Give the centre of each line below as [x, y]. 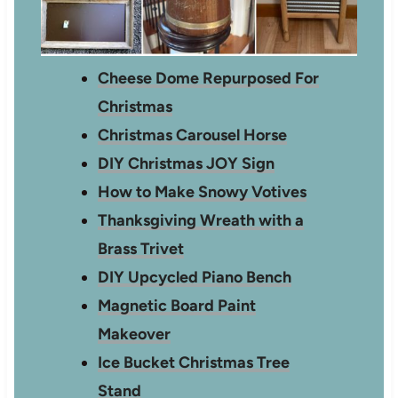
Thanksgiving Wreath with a [201, 221]
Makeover [135, 334]
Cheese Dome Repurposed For [209, 79]
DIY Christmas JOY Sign [187, 164]
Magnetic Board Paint [177, 306]
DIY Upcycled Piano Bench [195, 278]
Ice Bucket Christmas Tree [194, 363]
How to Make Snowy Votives [203, 192]
